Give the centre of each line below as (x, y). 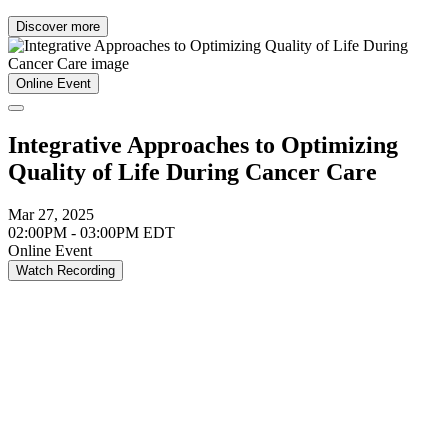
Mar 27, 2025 (51, 215)
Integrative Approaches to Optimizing (203, 145)
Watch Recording (65, 271)
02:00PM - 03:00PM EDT (91, 233)
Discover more (58, 27)
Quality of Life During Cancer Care (192, 172)
